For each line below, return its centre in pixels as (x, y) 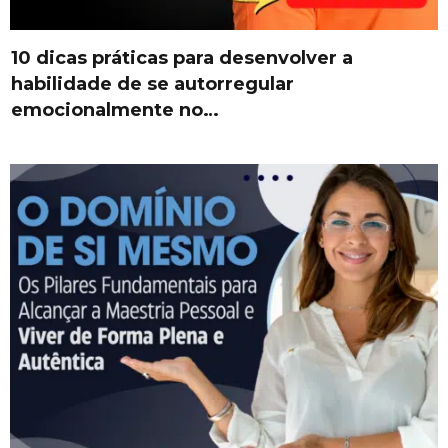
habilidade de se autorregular (152, 83)
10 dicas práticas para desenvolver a (182, 57)
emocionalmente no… (115, 109)
